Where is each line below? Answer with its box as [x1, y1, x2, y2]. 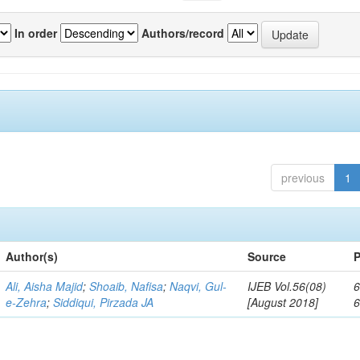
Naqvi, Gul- [170, 278, 227, 294]
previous [280, 170, 325, 186]
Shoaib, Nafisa [89, 278, 164, 294]
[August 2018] [247, 294, 319, 310]
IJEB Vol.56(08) [247, 278, 327, 294]
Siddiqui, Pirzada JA [53, 294, 154, 310]
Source [247, 248, 287, 264]
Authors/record [141, 24, 224, 41]
